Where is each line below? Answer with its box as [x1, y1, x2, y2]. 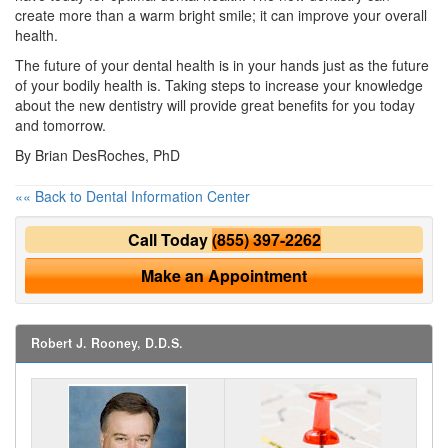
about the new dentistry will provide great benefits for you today [15, 94, 415, 115]
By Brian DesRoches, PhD [15, 144, 180, 165]
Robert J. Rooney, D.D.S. [31, 333, 183, 352]
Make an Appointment [141, 263, 307, 287]
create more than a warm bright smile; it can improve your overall [15, 4, 427, 25]
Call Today [127, 227, 212, 251]
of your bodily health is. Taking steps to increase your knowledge [15, 74, 423, 95]
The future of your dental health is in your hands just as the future [15, 54, 429, 75]
